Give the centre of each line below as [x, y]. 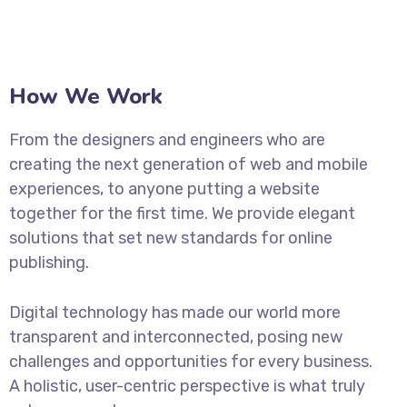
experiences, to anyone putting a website [164, 189]
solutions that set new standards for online [171, 238]
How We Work [86, 96]
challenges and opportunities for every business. [191, 362]
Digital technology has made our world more [175, 313]
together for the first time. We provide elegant [182, 213]
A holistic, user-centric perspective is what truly [187, 386]
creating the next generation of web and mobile [189, 164]
